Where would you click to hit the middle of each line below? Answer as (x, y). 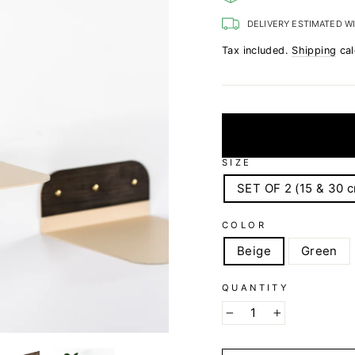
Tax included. (257, 50)
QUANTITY (255, 288)
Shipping (314, 50)
